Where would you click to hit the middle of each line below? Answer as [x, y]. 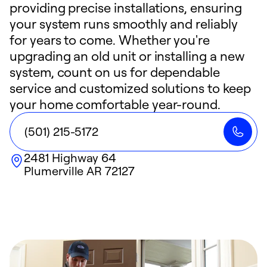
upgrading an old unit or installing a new [127, 56]
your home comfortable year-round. [115, 104]
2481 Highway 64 [70, 158]
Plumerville [54, 171]
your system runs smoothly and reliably [124, 24]
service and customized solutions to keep [130, 88]
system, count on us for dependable [115, 72]
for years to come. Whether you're [110, 40]
